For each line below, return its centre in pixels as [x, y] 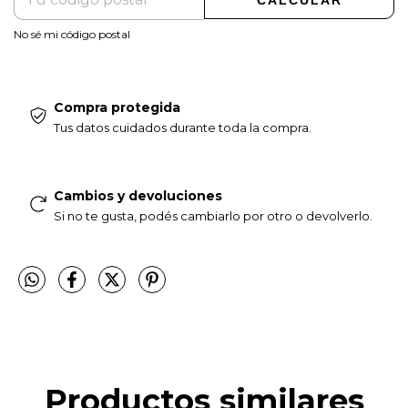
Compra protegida [117, 108]
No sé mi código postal [72, 34]
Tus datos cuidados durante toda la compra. [182, 128]
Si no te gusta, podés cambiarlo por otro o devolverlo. [213, 216]
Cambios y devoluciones [138, 196]
